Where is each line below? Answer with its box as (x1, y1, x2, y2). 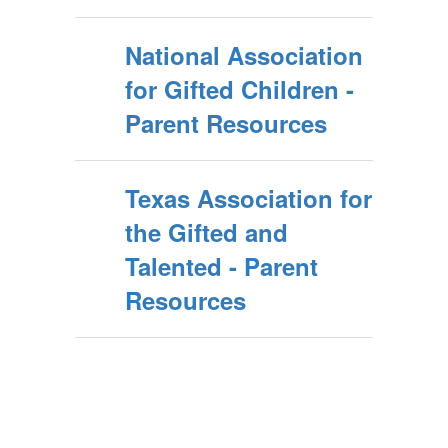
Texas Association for (125, 181, 372, 215)
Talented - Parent (125, 249, 318, 283)
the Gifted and (125, 215, 288, 249)
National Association (125, 38, 363, 72)
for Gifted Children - (125, 72, 354, 106)
